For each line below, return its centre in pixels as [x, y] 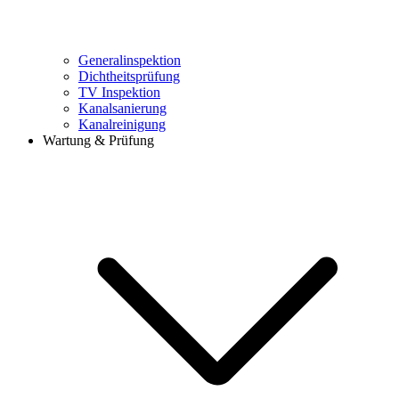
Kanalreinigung [122, 124]
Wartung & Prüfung [98, 140]
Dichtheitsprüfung [129, 76]
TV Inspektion [119, 92]
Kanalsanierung [122, 108]
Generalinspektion [130, 60]
